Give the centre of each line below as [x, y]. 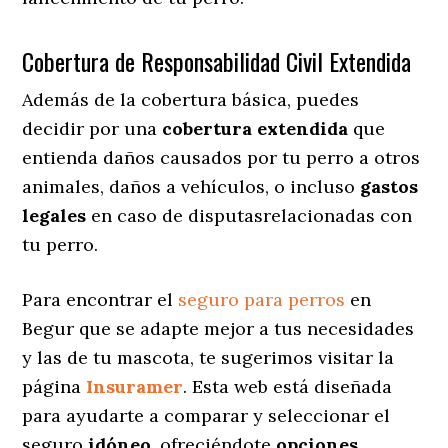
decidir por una [92, 128]
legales [54, 215]
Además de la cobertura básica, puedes [191, 99]
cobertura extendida [255, 128]
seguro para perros [262, 299]
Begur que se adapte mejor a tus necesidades [218, 328]
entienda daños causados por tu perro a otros [221, 157]
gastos [389, 186]
